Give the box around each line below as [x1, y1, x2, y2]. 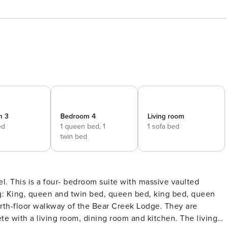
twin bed [60, 132, 87, 141]
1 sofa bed [147, 122, 179, 131]
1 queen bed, [60, 122, 103, 131]
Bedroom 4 [60, 112, 96, 121]
